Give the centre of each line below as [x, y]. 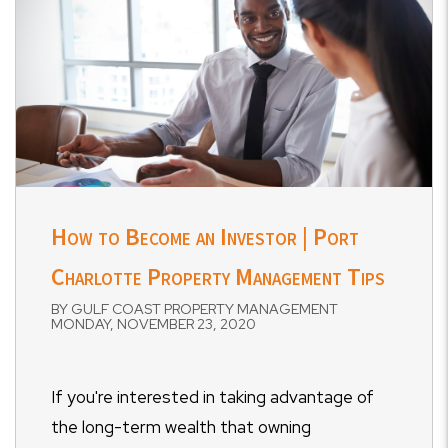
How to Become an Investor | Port [205, 236]
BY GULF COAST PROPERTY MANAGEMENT [194, 309]
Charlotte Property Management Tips [218, 276]
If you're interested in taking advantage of [212, 397]
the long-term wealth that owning [181, 427]
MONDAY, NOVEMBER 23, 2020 [153, 324]
